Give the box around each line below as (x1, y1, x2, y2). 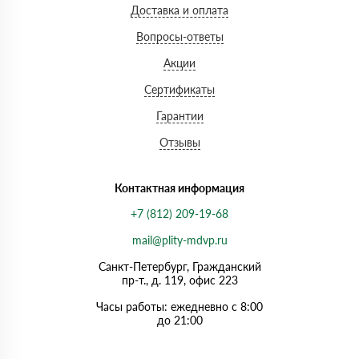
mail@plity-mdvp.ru (131, 232, 228, 247)
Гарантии (155, 108, 204, 123)
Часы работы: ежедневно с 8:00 (96, 299, 263, 313)
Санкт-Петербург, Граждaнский (98, 259, 261, 273)
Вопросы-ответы (135, 29, 224, 43)
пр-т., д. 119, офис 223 (121, 272, 238, 287)
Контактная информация (115, 180, 244, 195)
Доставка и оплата (131, 2, 228, 17)
